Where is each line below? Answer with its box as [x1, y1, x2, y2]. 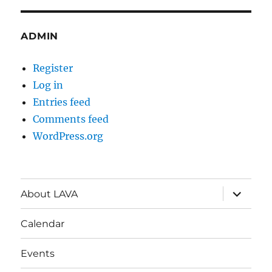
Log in [33, 79, 64, 92]
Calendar [21, 217, 65, 229]
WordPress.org [33, 130, 104, 143]
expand [221, 185, 263, 197]
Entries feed [33, 96, 91, 109]
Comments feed [33, 113, 109, 126]
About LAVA [21, 188, 78, 200]
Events [21, 247, 55, 259]
